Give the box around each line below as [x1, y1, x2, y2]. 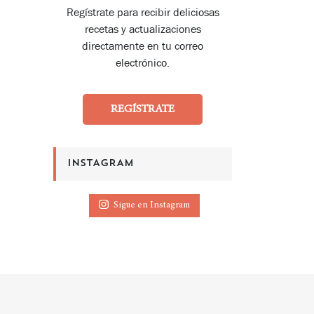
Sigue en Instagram [113, 201, 190, 211]
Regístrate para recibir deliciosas [66, 5, 219, 20]
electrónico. [116, 55, 170, 71]
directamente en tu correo [82, 39, 203, 54]
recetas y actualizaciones [84, 22, 201, 37]
